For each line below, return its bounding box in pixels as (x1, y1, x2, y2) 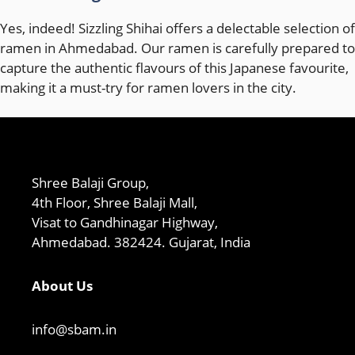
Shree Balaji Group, (32, 174, 149, 193)
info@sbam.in (32, 320, 116, 339)
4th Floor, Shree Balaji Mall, (32, 193, 197, 212)
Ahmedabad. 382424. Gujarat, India (32, 233, 250, 252)
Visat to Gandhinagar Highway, (32, 213, 218, 232)
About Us (32, 277, 93, 296)
